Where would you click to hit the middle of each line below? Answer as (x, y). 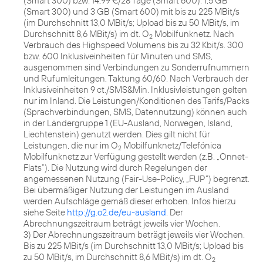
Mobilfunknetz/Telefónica (171, 146)
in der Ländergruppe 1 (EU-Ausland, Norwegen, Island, (128, 123)
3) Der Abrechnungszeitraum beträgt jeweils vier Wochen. (134, 235)
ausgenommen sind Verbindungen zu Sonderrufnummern (136, 68)
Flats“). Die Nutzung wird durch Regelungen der (115, 168)
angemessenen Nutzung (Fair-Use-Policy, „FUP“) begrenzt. (136, 179)
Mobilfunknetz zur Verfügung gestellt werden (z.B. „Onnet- (136, 157)
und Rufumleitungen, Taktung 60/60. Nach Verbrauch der (136, 79)
